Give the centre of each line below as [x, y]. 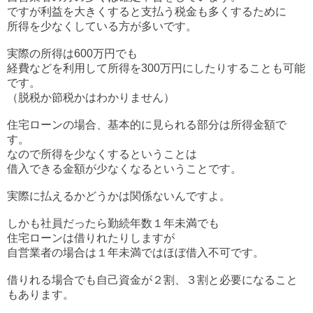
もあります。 [41, 295]
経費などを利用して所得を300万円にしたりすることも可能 [156, 68]
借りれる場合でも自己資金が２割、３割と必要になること [152, 280]
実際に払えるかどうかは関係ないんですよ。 [119, 196]
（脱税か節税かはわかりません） [91, 98]
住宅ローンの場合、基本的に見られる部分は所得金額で [147, 125]
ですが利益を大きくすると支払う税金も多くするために [147, 12]
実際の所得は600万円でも [72, 54]
